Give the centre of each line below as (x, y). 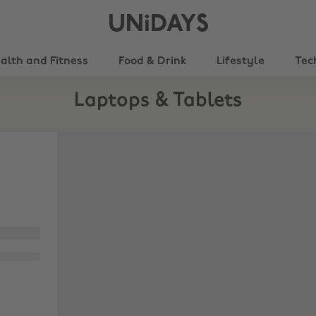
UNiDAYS (158, 25)
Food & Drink (152, 61)
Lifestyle (241, 61)
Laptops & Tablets (158, 101)
